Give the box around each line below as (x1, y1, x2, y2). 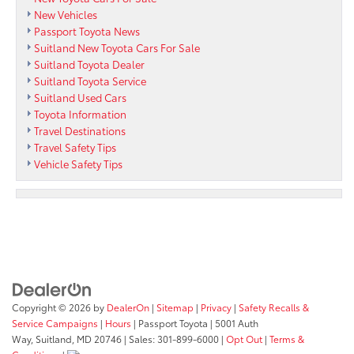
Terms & (269, 332, 304, 346)
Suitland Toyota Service (34, 73, 146, 88)
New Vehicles (34, 6, 97, 21)
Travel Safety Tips (34, 139, 116, 154)
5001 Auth (213, 316, 258, 330)
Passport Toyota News (34, 23, 140, 38)
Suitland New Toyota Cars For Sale (34, 40, 200, 55)
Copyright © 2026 (12, 300, 93, 314)
